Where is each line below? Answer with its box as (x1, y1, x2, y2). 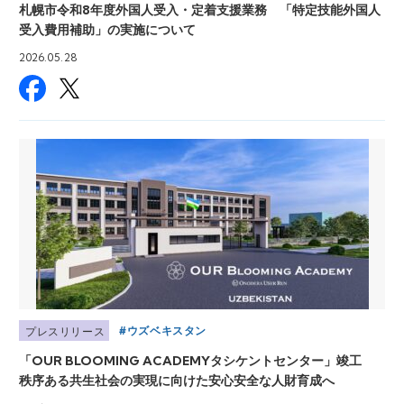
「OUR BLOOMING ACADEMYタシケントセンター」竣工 (19, 353, 374, 369)
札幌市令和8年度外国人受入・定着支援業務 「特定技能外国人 (19, 2, 381, 18)
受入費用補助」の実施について (19, 22, 196, 38)
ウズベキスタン (126, 324, 207, 337)
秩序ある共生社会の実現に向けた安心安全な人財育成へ (19, 372, 335, 389)
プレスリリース (25, 324, 106, 338)
